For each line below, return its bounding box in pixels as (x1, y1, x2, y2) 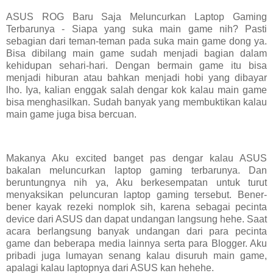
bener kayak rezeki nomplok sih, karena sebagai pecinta (6, 202, 267, 213)
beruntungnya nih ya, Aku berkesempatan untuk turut (6, 177, 267, 188)
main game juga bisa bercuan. (6, 109, 136, 120)
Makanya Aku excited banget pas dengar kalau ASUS (6, 153, 267, 164)
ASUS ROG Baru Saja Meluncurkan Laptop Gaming (6, 12, 267, 23)
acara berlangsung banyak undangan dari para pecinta (6, 226, 267, 237)
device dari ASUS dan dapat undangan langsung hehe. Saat (6, 214, 267, 225)
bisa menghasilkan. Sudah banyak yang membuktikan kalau (6, 97, 267, 108)
